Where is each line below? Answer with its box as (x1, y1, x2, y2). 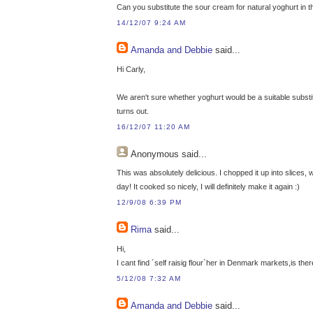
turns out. (117, 106, 149, 115)
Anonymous (131, 148, 179, 159)
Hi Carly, (117, 64, 145, 73)
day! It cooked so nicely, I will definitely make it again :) (117, 182, 300, 191)
